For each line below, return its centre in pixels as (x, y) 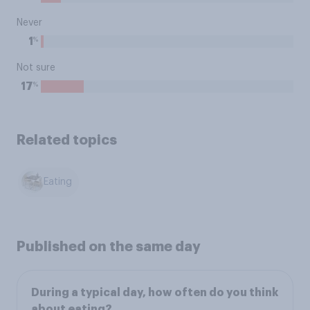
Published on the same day (109, 246)
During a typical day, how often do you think (155, 292)
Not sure (36, 68)
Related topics (67, 140)
